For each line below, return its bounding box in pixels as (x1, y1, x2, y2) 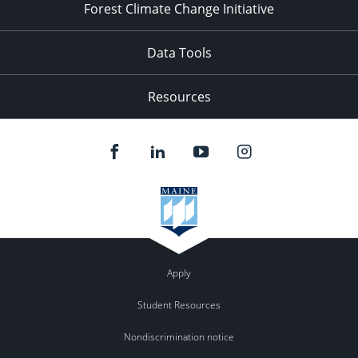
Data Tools (146, 44, 212, 62)
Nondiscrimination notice (124, 329, 234, 344)
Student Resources (137, 297, 221, 312)
